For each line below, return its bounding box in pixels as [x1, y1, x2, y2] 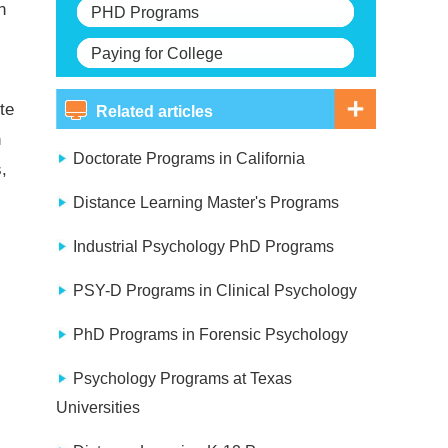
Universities [56, 399, 140, 416]
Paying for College [91, 45, 223, 62]
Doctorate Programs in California [73, 150, 305, 167]
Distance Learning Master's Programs [73, 194, 339, 211]
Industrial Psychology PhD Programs [73, 238, 334, 255]
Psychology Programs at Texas [73, 370, 292, 387]
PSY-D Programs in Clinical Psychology [73, 282, 357, 299]
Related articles [96, 103, 213, 120]
